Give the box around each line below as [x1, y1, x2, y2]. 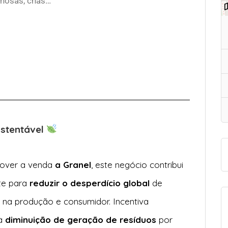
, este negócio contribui [91, 159, 184, 170]
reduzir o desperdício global [30, 177, 150, 188]
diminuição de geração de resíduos [5, 214, 157, 225]
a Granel [55, 159, 92, 170]
